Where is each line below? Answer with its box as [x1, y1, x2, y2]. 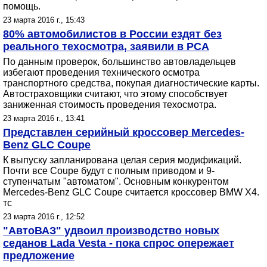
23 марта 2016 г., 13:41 [3, 114, 85, 123]
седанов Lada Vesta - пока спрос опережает [3, 237, 234, 249]
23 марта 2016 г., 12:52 [3, 212, 85, 221]
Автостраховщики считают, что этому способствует [3, 89, 228, 99]
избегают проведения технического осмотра [3, 67, 200, 77]
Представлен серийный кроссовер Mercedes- [3, 126, 244, 138]
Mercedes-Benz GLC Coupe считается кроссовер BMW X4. [3, 187, 259, 197]
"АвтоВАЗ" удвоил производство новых [3, 225, 219, 237]
